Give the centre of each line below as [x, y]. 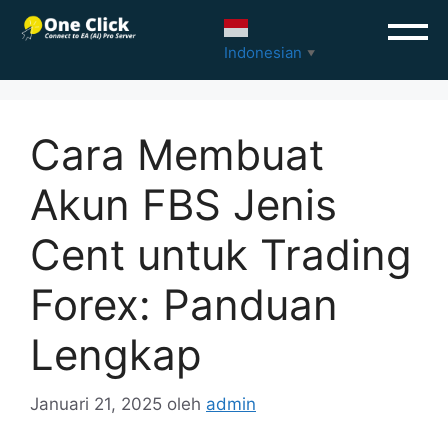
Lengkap [116, 354]
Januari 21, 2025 [96, 403]
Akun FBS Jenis [183, 204]
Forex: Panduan [184, 304]
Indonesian [263, 53]
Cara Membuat [177, 154]
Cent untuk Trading [221, 254]
